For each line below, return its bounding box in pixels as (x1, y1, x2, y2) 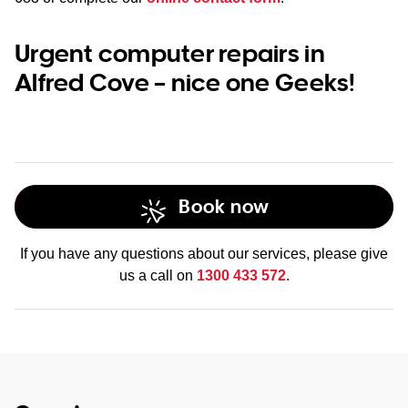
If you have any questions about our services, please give (20, 246, 388, 261)
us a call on (118, 268, 197, 283)
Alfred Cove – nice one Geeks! (15, 66, 356, 97)
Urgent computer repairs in (15, 36, 325, 68)
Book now (178, 194, 270, 219)
